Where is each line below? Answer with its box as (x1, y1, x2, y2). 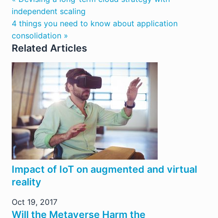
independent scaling (12, 6, 86, 16)
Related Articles (12, 42, 87, 54)
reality (12, 176, 41, 188)
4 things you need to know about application (12, 18, 178, 28)
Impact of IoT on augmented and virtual (12, 163, 197, 175)
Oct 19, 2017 (12, 197, 57, 207)
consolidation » (12, 30, 68, 40)
